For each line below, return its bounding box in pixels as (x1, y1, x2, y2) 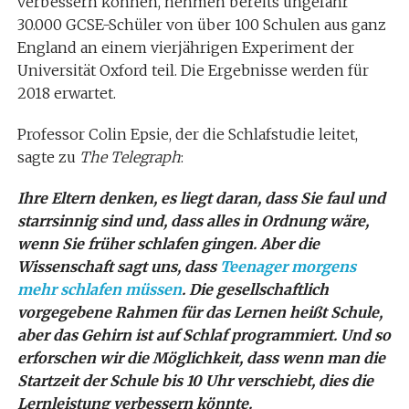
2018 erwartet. (16, 84, 116, 102)
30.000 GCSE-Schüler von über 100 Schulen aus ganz (16, 16, 386, 34)
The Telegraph (79, 148, 181, 166)
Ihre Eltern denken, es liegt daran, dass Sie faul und (16, 189, 385, 207)
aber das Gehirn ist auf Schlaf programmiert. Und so (16, 326, 391, 344)
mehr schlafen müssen (16, 280, 182, 299)
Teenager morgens (219, 257, 356, 276)
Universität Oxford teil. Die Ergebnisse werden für (16, 61, 369, 79)
